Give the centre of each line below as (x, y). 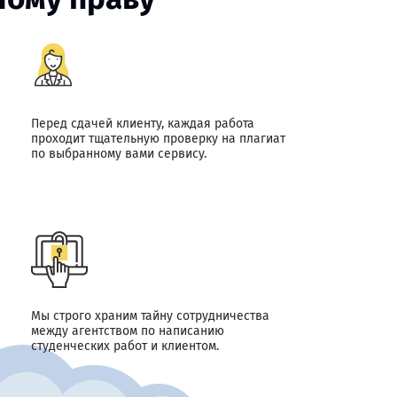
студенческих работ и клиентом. (125, 346)
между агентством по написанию (127, 331)
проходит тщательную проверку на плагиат (158, 139)
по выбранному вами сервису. (118, 154)
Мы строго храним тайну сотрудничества (150, 316)
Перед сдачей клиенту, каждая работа (142, 124)
